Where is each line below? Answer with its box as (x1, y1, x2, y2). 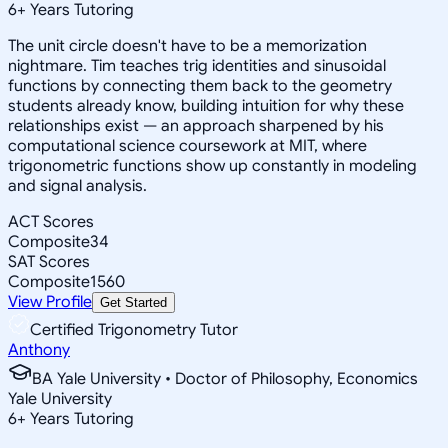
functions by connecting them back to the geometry (8, 75, 392, 96)
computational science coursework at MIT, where (8, 135, 367, 156)
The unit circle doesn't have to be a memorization (8, 35, 367, 56)
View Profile (8, 291, 92, 312)
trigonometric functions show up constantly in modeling (8, 155, 417, 176)
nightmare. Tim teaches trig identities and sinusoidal (8, 55, 386, 76)
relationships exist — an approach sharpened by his (8, 115, 384, 136)
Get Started (100, 294, 167, 310)
